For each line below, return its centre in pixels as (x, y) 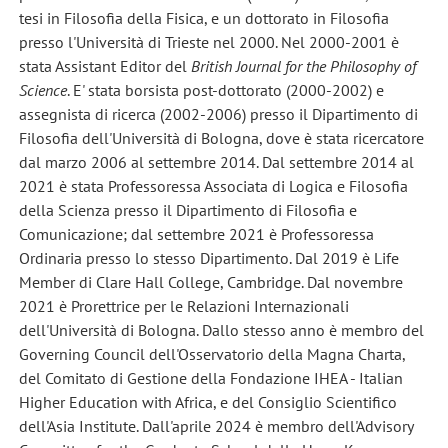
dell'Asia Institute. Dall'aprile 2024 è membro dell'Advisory (215, 426)
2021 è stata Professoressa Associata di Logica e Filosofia (213, 186)
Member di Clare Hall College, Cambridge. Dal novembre (210, 282)
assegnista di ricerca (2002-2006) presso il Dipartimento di (218, 114)
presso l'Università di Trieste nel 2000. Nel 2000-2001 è (208, 42)
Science (42, 90)
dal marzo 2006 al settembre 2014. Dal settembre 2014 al (216, 162)
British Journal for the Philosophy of (303, 66)
